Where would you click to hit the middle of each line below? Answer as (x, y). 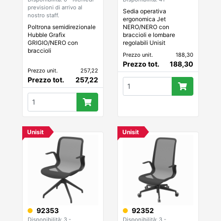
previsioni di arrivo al (55, 7)
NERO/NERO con (146, 27)
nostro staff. (43, 15)
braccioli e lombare (149, 35)
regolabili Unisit (144, 42)
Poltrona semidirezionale (62, 27)
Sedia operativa (145, 11)
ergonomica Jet (144, 19)
